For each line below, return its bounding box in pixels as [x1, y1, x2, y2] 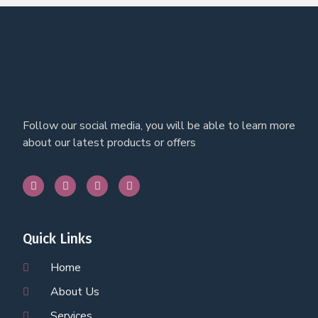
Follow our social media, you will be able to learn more [23, 118, 295, 134]
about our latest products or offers [23, 135, 196, 151]
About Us [50, 284, 99, 300]
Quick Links [23, 231, 92, 248]
